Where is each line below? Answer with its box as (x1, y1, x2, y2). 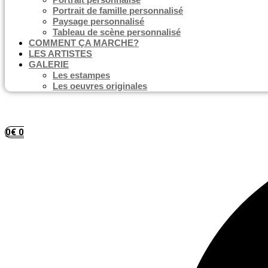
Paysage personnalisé (53, 16, 144, 27)
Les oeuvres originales (53, 81, 147, 92)
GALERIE (29, 59, 69, 70)
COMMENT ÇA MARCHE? (29, 38, 139, 48)
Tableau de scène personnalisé (53, 27, 181, 38)
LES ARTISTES (29, 48, 92, 59)
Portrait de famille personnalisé (53, 5, 183, 16)
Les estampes (53, 70, 110, 81)
